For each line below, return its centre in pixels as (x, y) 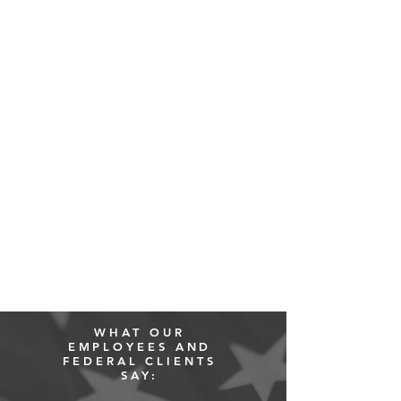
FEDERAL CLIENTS (140, 361)
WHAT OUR (140, 332)
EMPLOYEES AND (140, 346)
